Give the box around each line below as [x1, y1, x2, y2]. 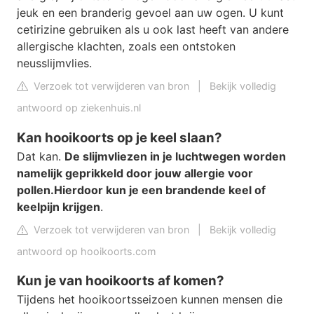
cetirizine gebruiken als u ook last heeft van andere [17, 22, 289, 36]
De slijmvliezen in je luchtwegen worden [64, 149, 286, 163]
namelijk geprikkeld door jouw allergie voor [17, 165, 253, 180]
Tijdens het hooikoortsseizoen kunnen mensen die [17, 292, 282, 307]
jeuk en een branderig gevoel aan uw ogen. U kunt [17, 5, 284, 20]
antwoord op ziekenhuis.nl [17, 101, 141, 114]
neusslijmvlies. [17, 55, 92, 70]
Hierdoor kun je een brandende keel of [54, 182, 266, 197]
